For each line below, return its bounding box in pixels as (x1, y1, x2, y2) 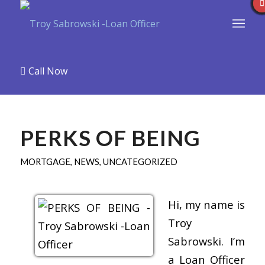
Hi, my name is (167, 196, 245, 212)
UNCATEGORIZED (102, 156, 177, 167)
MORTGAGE (20, 156, 70, 167)
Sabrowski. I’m (167, 233, 245, 248)
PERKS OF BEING (20, 125, 201, 151)
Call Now (25, 64, 67, 77)
